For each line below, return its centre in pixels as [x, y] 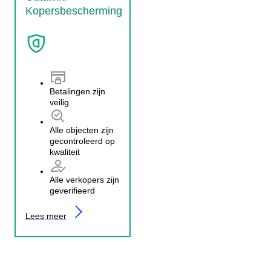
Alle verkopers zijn [84, 179]
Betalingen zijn [77, 91]
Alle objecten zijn [82, 130]
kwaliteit [65, 152]
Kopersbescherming [74, 11]
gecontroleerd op [82, 141]
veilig [59, 102]
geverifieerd [72, 190]
